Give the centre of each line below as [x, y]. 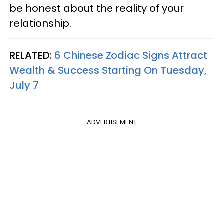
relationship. [42, 23]
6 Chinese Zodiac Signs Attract [131, 55]
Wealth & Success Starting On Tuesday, [108, 70]
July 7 [24, 85]
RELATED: [32, 55]
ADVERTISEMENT [111, 122]
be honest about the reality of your [97, 8]
